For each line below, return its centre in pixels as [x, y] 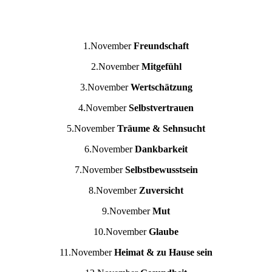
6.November [110, 149]
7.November [100, 170]
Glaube [164, 232]
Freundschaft [161, 46]
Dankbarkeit [161, 149]
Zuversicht [161, 191]
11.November [87, 253]
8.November [114, 191]
